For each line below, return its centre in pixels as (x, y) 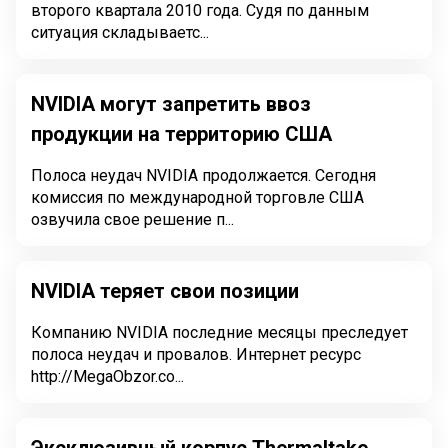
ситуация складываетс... (120, 32)
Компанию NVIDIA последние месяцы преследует (219, 332)
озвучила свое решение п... (132, 219)
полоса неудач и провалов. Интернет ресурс (196, 354)
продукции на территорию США (181, 134)
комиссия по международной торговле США (197, 197)
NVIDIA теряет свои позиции (165, 291)
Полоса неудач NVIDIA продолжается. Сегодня (203, 175)
